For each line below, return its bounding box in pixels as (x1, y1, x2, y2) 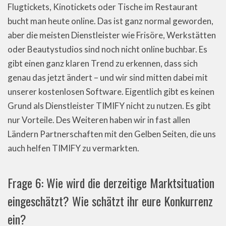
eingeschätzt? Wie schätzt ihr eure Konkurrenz (8, 192, 213, 210)
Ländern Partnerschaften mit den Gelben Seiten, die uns (8, 129, 216, 139)
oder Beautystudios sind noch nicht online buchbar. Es (8, 44, 207, 54)
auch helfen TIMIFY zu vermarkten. (8, 143, 139, 153)
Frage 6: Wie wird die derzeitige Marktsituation (8, 174, 214, 192)
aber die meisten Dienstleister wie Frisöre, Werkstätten (8, 30, 216, 40)
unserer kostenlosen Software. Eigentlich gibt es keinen (8, 86, 214, 97)
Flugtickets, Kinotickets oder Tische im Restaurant (8, 2, 198, 12)
